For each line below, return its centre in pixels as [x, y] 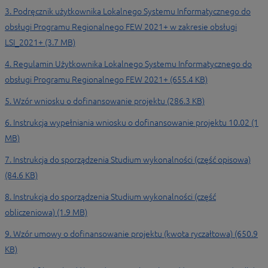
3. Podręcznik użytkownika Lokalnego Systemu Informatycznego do [128, 11]
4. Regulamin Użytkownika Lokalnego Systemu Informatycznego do [128, 64]
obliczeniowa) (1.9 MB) [46, 212]
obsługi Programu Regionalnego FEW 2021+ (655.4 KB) [106, 80]
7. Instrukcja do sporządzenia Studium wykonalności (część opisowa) [128, 160]
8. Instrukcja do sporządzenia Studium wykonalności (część [110, 197]
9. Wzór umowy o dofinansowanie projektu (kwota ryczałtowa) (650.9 [131, 234]
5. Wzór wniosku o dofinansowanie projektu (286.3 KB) [105, 101]
